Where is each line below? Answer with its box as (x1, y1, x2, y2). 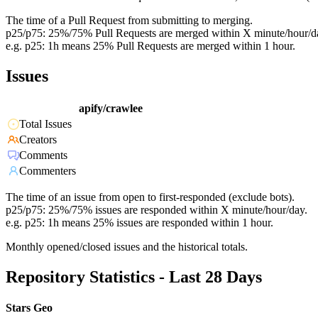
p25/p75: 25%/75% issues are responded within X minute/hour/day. (6, 204, 307, 216)
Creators (19, 133, 57, 146)
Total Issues (19, 118, 72, 131)
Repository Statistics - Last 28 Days (6, 268, 262, 287)
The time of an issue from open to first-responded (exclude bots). (6, 191, 295, 204)
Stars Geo (6, 302, 53, 314)
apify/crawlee (79, 102, 143, 115)
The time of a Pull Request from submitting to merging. (6, 14, 253, 27)
